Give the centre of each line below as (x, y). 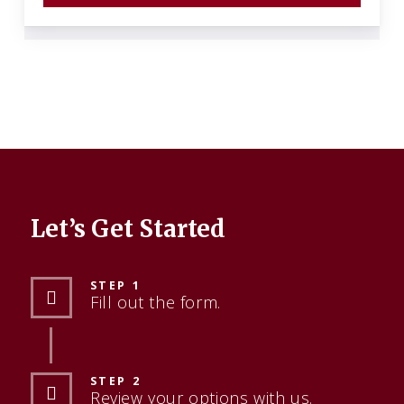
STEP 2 (115, 381)
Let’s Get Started (128, 228)
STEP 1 (115, 285)
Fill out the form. (155, 302)
